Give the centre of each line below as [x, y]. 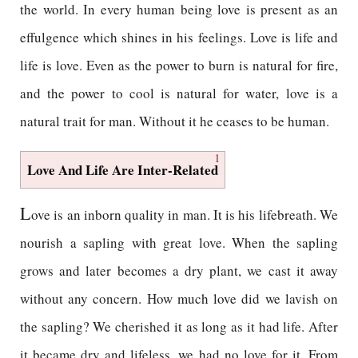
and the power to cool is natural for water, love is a [179, 93]
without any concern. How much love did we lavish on [179, 298]
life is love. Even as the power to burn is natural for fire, [179, 65]
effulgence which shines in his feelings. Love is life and [179, 37]
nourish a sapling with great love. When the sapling [179, 243]
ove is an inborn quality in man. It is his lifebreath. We [185, 215]
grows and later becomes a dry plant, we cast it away [179, 270]
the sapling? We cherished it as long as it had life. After [179, 326]
